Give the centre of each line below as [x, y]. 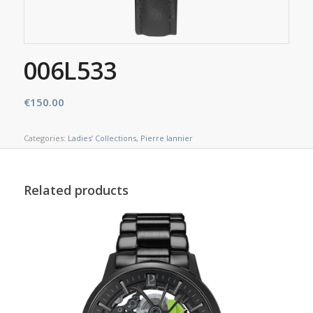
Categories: [45, 138]
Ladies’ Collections [102, 138]
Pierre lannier [166, 138]
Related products [76, 190]
